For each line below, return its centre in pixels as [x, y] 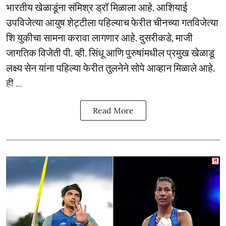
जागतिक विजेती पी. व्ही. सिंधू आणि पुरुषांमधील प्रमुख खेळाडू [110, 52]
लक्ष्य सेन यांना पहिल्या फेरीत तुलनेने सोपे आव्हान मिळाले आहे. [110, 68]
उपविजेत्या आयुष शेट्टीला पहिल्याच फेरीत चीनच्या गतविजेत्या [112, 22]
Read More [113, 110]
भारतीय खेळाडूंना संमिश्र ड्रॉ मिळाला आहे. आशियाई [97, 7]
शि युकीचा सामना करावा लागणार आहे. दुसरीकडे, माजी [99, 37]
